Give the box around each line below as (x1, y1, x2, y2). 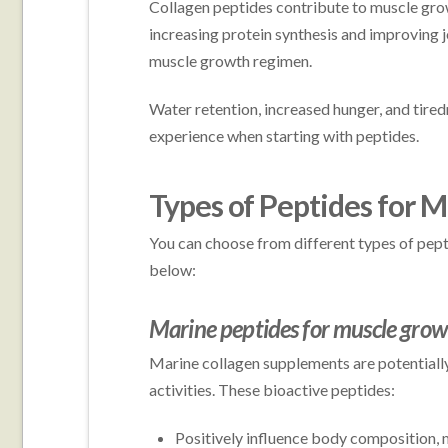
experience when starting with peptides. (148, 125, 419, 145)
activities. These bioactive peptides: (148, 379, 395, 399)
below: (148, 259, 196, 279)
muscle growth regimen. (148, 50, 312, 70)
